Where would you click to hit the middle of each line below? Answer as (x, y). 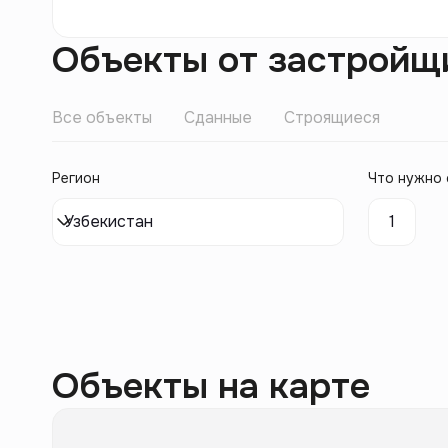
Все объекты (102, 117)
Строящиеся (332, 117)
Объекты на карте (211, 386)
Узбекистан (108, 221)
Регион (76, 178)
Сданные (218, 117)
